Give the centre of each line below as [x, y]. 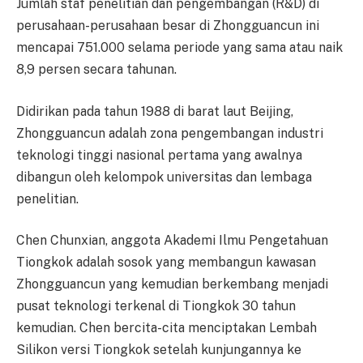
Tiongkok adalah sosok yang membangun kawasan [166, 263]
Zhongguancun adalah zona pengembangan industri [170, 133]
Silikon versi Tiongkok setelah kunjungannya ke [159, 350]
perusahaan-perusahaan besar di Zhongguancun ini [168, 26]
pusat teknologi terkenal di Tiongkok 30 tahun [156, 306]
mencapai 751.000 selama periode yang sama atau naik [179, 48]
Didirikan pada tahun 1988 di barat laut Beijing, [155, 111]
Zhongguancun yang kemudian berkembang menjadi [172, 284]
